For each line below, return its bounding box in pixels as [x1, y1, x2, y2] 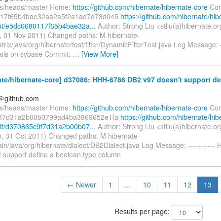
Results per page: [114, 206, 172, 216]
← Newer [67, 179, 96, 189]
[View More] [81, 49, 118, 59]
